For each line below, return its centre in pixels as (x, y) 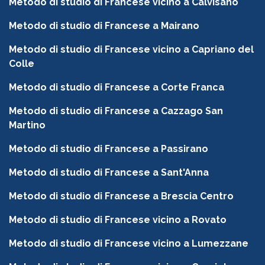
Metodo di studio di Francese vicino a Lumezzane (129, 244)
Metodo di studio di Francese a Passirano (109, 149)
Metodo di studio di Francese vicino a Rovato (118, 220)
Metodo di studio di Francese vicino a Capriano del (131, 50)
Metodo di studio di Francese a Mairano (104, 26)
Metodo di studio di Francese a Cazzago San (116, 111)
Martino (27, 125)
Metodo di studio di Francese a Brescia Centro (121, 196)
